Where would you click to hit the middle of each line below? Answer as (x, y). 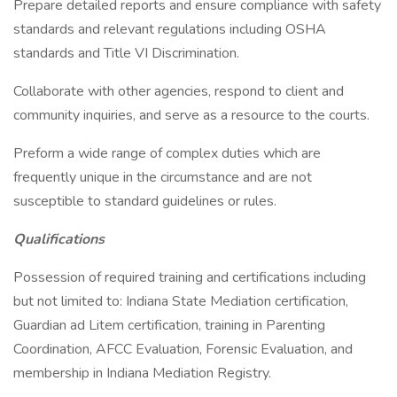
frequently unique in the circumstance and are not (163, 177)
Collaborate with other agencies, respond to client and (179, 91)
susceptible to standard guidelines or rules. (145, 201)
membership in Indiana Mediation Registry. (142, 373)
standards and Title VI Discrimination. (126, 53)
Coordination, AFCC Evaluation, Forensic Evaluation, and (183, 349)
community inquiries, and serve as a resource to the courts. (191, 115)
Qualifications (59, 239)
